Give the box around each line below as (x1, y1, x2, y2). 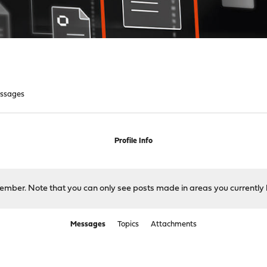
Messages (70, 221, 105, 228)
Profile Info (114, 137, 153, 145)
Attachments (150, 221, 197, 228)
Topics (117, 221, 139, 228)
